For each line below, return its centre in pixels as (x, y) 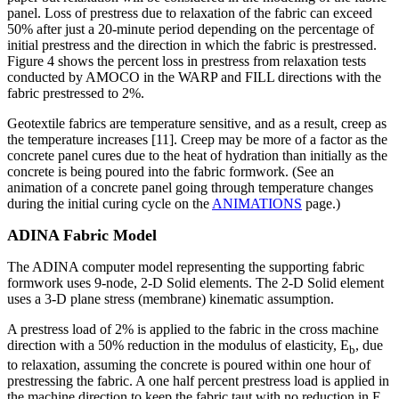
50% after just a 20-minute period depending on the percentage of (191, 29)
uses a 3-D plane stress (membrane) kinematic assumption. (171, 299)
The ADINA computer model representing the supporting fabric (186, 267)
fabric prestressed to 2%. (76, 94)
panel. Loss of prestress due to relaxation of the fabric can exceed (190, 13)
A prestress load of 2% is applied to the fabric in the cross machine (193, 330)
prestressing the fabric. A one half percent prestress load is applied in (198, 381)
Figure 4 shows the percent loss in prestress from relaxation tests (187, 61)
